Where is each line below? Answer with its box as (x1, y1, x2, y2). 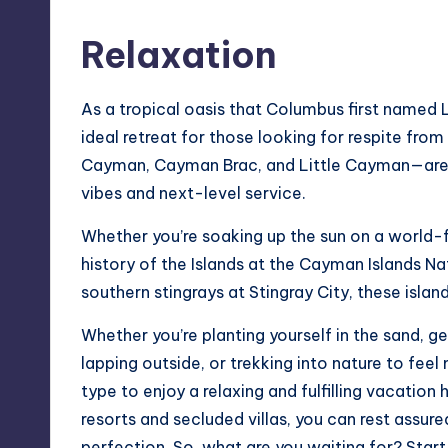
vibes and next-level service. (81, 182, 306, 203)
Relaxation (81, 31, 277, 78)
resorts (81, 408, 136, 429)
